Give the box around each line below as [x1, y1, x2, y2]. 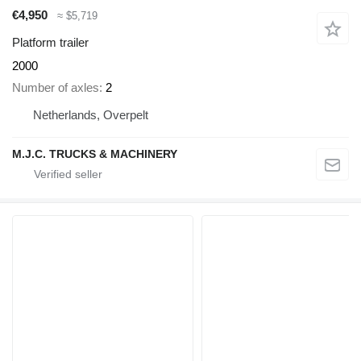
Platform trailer [12, 35, 89, 50]
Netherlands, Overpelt [33, 107, 148, 122]
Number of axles [12, 80, 99, 94]
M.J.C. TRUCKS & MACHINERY [12, 147, 177, 160]
